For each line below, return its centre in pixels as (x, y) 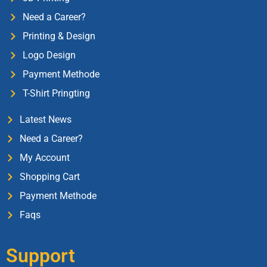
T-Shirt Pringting (56, 93)
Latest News (45, 119)
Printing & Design (59, 36)
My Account (44, 157)
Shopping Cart (49, 176)
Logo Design (49, 55)
